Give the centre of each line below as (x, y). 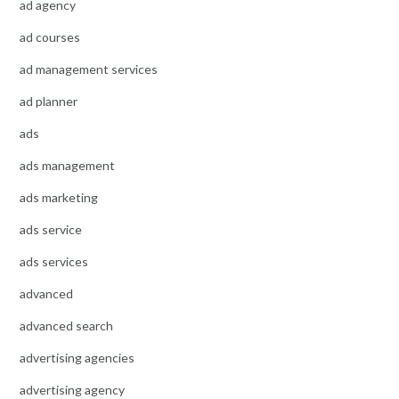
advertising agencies (77, 357)
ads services (54, 261)
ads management (67, 165)
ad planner (49, 101)
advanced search (66, 325)
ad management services (89, 69)
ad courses (50, 37)
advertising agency (72, 389)
